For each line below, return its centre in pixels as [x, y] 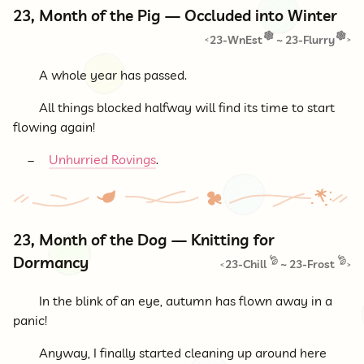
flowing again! [54, 126]
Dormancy [51, 262]
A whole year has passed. [113, 74]
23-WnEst [236, 39]
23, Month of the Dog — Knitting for [144, 239]
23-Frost [312, 264]
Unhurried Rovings [102, 159]
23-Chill [246, 264]
